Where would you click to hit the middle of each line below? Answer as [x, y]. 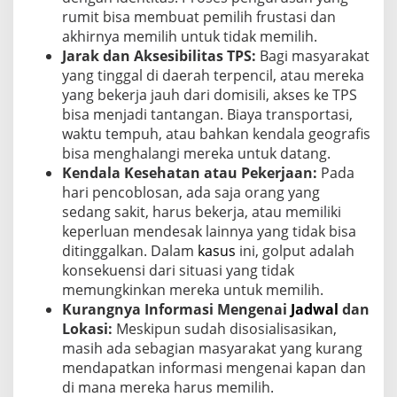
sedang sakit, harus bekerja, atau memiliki [202, 211]
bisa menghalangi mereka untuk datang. [196, 153]
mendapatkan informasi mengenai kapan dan [214, 367]
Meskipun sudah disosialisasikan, [225, 328]
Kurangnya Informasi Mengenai [176, 309]
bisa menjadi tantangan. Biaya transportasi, [207, 114]
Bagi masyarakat [313, 55]
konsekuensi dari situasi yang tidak [178, 270]
